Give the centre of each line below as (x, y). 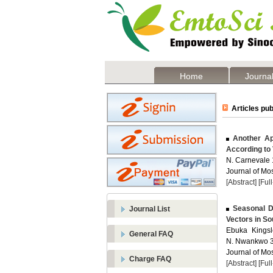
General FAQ (151, 234)
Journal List (150, 209)
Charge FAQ (150, 259)
